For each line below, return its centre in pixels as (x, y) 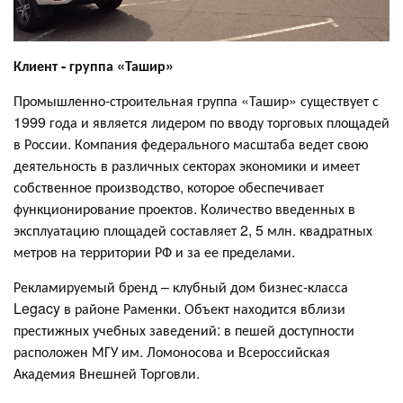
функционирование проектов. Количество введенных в (184, 208)
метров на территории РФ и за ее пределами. (154, 251)
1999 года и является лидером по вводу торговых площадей (201, 122)
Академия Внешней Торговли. (107, 373)
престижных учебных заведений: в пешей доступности (184, 330)
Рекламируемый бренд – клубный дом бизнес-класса (181, 287)
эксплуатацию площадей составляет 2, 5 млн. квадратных (193, 230)
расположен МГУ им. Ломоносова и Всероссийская (172, 351)
